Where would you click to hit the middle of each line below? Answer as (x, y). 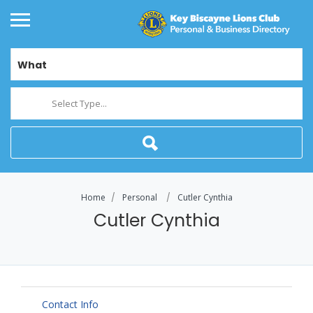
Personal (139, 198)
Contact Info (70, 305)
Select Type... (79, 104)
